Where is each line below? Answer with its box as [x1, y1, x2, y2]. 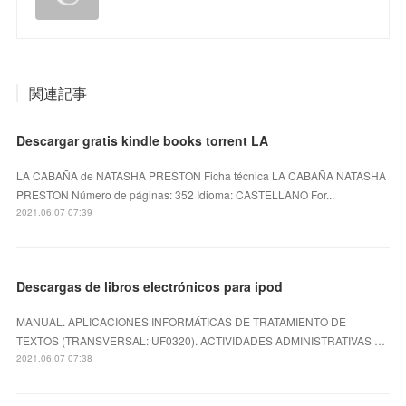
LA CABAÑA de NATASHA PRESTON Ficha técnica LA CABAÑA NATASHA [16, 167, 387, 183]
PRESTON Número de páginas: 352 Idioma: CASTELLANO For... [16, 186, 335, 202]
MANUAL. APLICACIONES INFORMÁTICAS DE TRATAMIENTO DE [16, 313, 347, 329]
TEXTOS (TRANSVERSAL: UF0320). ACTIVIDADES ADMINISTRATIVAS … [16, 332, 386, 348]
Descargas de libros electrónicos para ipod [16, 276, 284, 295]
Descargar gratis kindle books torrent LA [16, 130, 269, 150]
